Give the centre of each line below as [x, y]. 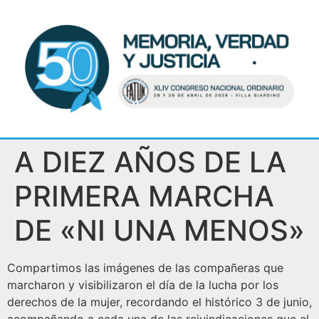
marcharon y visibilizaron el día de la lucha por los [143, 285]
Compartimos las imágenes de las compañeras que [145, 268]
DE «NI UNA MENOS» [159, 231]
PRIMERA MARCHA [144, 197]
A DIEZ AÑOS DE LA [150, 162]
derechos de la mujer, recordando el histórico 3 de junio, [159, 302]
